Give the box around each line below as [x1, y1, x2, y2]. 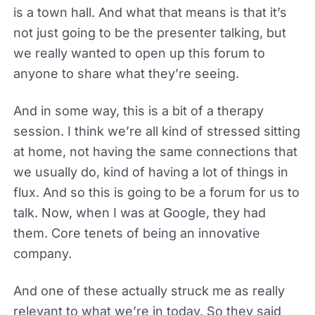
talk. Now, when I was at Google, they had [13, 205, 266, 220]
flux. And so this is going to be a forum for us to [13, 184, 300, 200]
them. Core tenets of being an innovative [13, 225, 260, 240]
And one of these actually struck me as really [13, 283, 285, 298]
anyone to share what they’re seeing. [13, 65, 239, 81]
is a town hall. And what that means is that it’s [13, 4, 287, 20]
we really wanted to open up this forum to [13, 45, 265, 60]
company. [13, 245, 72, 261]
